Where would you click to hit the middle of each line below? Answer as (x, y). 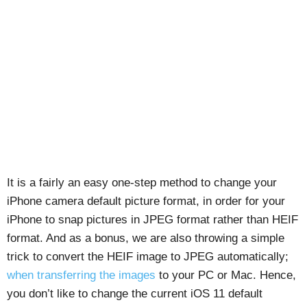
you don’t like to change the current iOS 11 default (135, 293)
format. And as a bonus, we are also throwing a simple (146, 238)
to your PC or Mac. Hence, (226, 275)
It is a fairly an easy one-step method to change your (142, 182)
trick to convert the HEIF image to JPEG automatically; (148, 256)
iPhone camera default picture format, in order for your (146, 201)
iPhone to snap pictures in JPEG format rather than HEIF (152, 219)
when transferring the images (81, 275)
